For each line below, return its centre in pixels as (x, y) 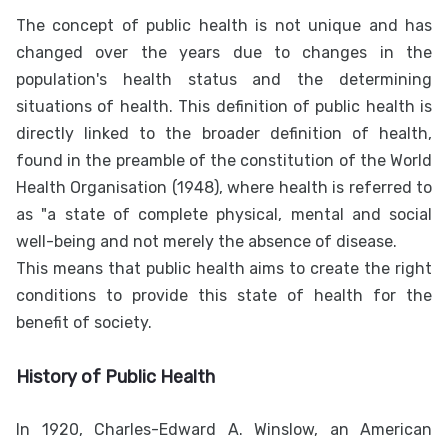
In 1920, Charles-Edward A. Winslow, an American (224, 430)
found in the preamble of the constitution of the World (224, 161)
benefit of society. (84, 323)
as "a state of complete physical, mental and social (224, 215)
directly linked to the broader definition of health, (224, 134)
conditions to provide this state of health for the (224, 296)
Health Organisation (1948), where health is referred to (224, 188)
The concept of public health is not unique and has (224, 26)
